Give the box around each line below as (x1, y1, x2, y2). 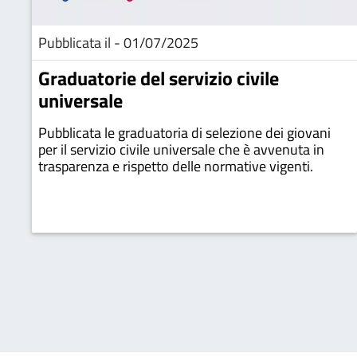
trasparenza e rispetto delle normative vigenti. (38, 155, 313, 177)
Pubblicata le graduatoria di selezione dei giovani (38, 122, 331, 143)
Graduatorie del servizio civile (38, 64, 279, 92)
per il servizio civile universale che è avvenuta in (38, 139, 324, 160)
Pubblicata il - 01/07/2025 (38, 32, 198, 53)
